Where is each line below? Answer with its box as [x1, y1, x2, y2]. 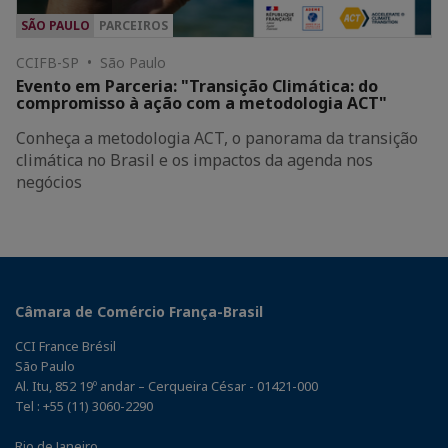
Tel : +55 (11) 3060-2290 [15, 396, 153, 415]
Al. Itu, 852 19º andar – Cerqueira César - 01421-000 [15, 376, 318, 395]
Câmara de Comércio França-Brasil [15, 301, 263, 321]
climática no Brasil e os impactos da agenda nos [16, 148, 373, 171]
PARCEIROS [99, 16, 168, 34]
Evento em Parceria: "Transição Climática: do [16, 74, 378, 97]
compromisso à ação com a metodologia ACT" [16, 91, 387, 114]
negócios [16, 170, 82, 193]
